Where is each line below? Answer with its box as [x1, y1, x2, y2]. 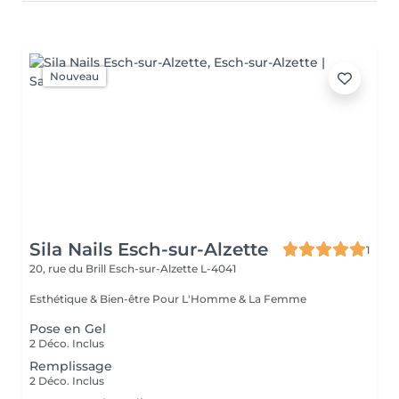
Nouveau [50, 69, 99, 83]
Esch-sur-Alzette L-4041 [109, 262, 236, 275]
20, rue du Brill [29, 262, 109, 275]
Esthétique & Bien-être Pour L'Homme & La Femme [152, 292, 306, 305]
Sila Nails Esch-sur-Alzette [29, 239, 268, 260]
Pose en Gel [29, 321, 106, 337]
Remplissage [29, 358, 112, 374]
